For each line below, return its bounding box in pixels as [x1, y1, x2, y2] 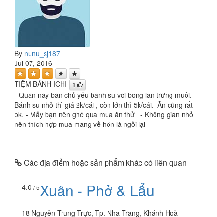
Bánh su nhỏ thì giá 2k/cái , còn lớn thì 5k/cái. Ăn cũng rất [15, 100, 193, 110]
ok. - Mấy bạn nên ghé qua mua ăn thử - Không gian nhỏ [15, 109, 193, 120]
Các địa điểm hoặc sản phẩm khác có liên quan [22, 157, 186, 169]
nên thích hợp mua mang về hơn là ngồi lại [15, 119, 145, 129]
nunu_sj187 [24, 48, 60, 58]
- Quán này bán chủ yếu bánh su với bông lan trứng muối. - [15, 90, 198, 100]
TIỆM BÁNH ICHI [15, 78, 67, 89]
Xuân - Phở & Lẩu [40, 179, 155, 201]
